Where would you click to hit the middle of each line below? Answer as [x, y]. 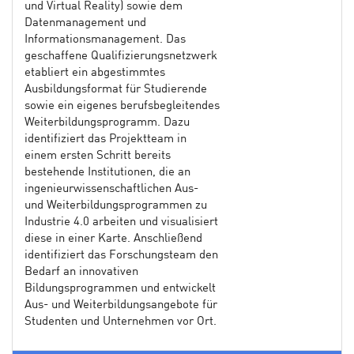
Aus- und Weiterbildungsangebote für [121, 305]
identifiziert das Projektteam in [105, 139]
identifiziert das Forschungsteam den [121, 255]
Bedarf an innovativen [81, 272]
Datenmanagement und [85, 23]
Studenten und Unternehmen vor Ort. [121, 322]
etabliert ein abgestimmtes [95, 73]
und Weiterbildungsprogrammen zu [116, 205]
